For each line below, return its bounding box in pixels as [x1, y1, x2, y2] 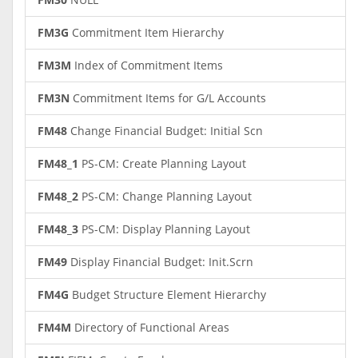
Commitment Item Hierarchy [69, 25, 224, 40]
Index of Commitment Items [71, 58, 223, 73]
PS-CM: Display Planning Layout [78, 221, 250, 237]
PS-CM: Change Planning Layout [78, 189, 252, 204]
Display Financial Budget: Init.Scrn [67, 254, 253, 269]
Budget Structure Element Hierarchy [69, 287, 266, 302]
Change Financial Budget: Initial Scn [67, 123, 263, 138]
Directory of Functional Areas [71, 320, 229, 335]
